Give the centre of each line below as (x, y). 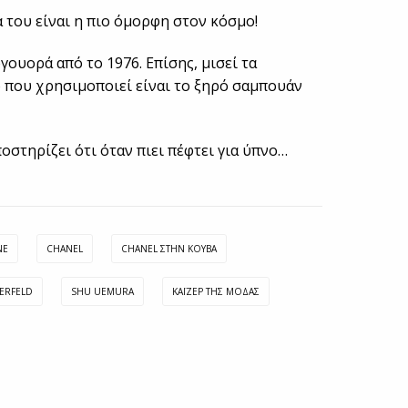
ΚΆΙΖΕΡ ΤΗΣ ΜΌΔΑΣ (216, 292)
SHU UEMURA (102, 292)
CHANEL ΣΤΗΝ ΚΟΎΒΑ (169, 249)
